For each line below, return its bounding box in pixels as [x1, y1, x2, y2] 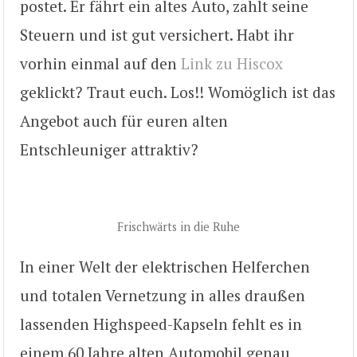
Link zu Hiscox [181, 53, 283, 74]
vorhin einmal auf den [20, 53, 181, 74]
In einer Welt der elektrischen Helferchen [20, 256, 310, 277]
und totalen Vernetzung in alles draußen [20, 284, 305, 305]
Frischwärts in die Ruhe [117, 218, 240, 234]
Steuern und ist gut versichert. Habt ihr [20, 25, 294, 45]
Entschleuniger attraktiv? [20, 139, 198, 160]
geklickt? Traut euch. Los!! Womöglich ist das [20, 82, 335, 103]
